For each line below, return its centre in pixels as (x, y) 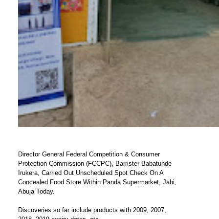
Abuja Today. (36, 191)
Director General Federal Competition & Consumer (89, 154)
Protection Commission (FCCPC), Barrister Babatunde (95, 163)
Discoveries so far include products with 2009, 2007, (92, 210)
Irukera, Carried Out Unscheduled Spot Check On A (90, 173)
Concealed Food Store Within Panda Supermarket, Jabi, (97, 182)
